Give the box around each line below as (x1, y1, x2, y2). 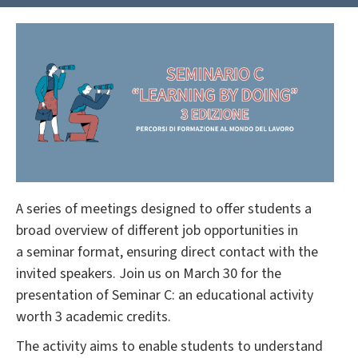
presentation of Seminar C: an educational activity (16, 284, 313, 305)
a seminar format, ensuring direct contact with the (16, 241, 318, 262)
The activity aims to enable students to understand (16, 336, 323, 356)
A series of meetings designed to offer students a (16, 198, 312, 219)
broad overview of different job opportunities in (16, 220, 298, 241)
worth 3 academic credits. (16, 306, 174, 327)
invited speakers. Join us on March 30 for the (16, 263, 281, 284)
